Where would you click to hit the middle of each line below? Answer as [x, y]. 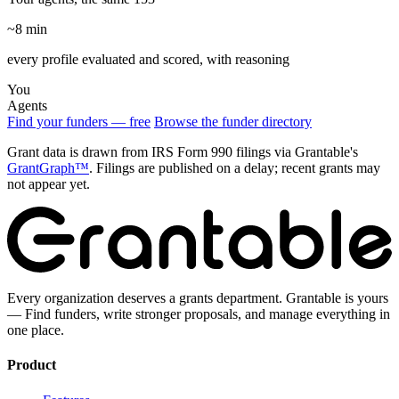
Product [32, 365]
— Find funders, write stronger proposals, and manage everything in [199, 314]
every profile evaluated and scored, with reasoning [148, 60]
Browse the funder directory [233, 122]
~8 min [27, 29]
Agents [27, 106]
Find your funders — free [79, 122]
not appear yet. [49, 184]
